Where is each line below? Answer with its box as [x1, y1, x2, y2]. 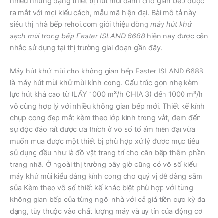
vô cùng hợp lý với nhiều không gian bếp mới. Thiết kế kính [10, 101, 205, 110]
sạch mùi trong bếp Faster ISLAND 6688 [10, 32, 145, 41]
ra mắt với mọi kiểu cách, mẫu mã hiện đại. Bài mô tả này [10, 8, 196, 18]
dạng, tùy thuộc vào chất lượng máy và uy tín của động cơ [10, 206, 202, 216]
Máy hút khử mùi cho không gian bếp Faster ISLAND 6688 [10, 66, 203, 75]
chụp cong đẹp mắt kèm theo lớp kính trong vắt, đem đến [10, 113, 201, 122]
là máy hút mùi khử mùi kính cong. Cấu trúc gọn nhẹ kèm [10, 78, 198, 87]
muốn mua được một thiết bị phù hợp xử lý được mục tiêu [10, 136, 199, 145]
